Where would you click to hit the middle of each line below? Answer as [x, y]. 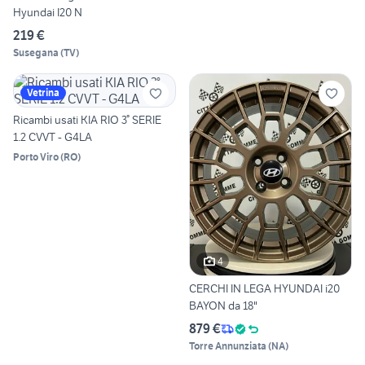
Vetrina [43, 92]
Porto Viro [36, 156]
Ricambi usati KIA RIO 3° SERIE [87, 119]
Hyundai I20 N [48, 12]
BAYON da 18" [223, 306]
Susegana [36, 52]
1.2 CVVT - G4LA [53, 136]
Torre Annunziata [228, 346]
